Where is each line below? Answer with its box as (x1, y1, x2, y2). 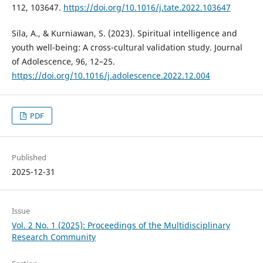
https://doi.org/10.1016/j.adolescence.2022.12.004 (11, 70, 210, 82)
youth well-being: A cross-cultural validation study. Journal (11, 42, 242, 53)
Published (11, 152, 46, 163)
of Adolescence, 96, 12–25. (11, 56, 115, 68)
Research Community (11, 231, 96, 243)
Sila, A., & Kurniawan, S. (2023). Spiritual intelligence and (11, 28, 237, 39)
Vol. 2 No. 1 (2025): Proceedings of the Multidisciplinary (11, 220, 230, 231)
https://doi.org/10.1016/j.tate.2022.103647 (63, 2, 231, 14)
